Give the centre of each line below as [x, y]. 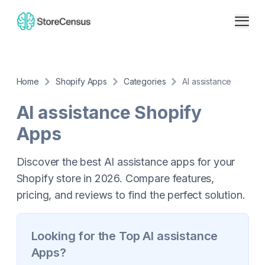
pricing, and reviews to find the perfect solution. [131, 195]
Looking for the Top [87, 236]
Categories [145, 81]
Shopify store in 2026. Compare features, [115, 178]
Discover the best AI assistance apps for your [126, 162]
